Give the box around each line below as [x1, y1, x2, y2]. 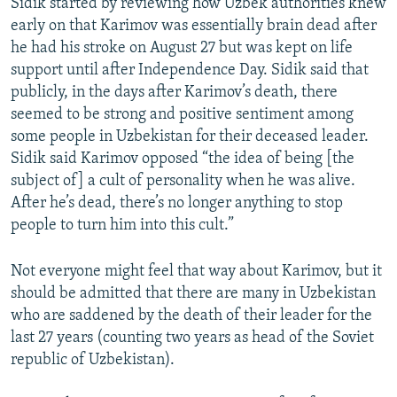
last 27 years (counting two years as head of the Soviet [11, 330, 374, 347]
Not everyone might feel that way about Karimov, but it [11, 263, 382, 281]
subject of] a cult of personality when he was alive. [11, 173, 355, 191]
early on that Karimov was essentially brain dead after [11, 18, 377, 35]
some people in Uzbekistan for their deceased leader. [11, 128, 369, 146]
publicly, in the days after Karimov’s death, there [11, 84, 338, 102]
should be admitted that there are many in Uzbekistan [11, 285, 376, 303]
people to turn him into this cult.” [11, 217, 234, 235]
